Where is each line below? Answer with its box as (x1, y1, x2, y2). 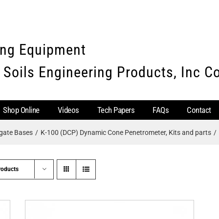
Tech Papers (97, 105, 134, 115)
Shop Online (3, 105, 40, 115)
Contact (187, 105, 211, 115)
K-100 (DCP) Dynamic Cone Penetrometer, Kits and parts (40, 129, 211, 136)
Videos (57, 105, 79, 115)
